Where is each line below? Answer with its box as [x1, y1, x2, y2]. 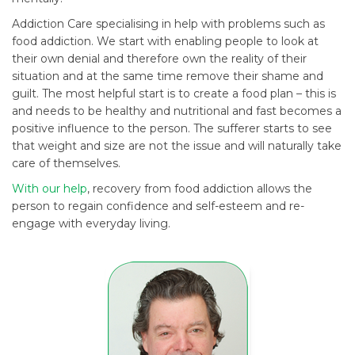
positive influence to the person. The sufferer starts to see [12, 121, 332, 136]
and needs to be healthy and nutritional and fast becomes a [12, 104, 342, 118]
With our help [12, 181, 87, 196]
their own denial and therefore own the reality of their [12, 52, 307, 66]
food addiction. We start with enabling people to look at [12, 34, 319, 48]
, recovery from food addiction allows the [87, 181, 312, 196]
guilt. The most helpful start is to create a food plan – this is [12, 86, 336, 101]
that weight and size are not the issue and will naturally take [12, 139, 342, 153]
